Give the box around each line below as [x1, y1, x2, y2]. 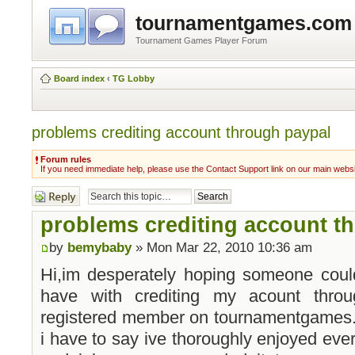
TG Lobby [113, 73, 155, 83]
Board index [54, 73, 105, 83]
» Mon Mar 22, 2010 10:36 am [132, 239, 312, 255]
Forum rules [40, 154, 91, 164]
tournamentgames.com [136, 12, 352, 34]
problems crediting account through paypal [32, 123, 330, 141]
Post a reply [32, 185, 78, 196]
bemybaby [67, 239, 132, 255]
